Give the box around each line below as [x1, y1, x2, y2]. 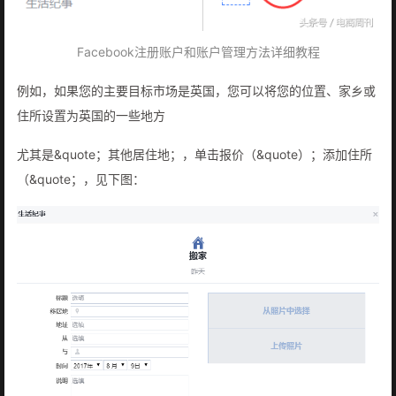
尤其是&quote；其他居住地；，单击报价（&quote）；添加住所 [17, 146, 372, 162]
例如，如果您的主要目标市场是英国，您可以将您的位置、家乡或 [17, 82, 376, 98]
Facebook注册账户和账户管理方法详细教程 [76, 43, 320, 59]
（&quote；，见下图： [17, 171, 145, 187]
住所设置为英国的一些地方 [17, 107, 165, 123]
